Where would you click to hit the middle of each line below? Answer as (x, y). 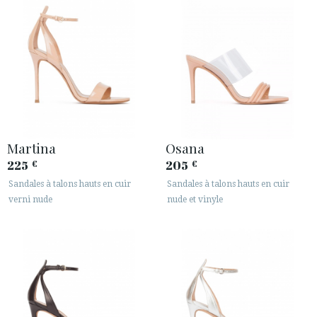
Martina (31, 148)
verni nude (30, 200)
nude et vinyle (195, 200)
